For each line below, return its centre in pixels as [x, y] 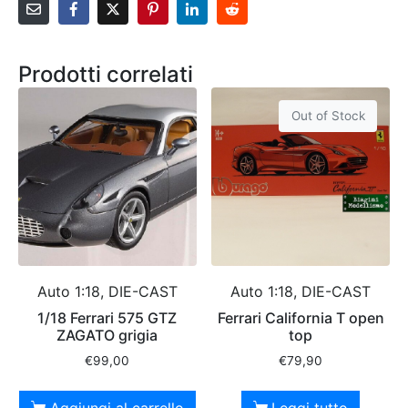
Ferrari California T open [301, 318]
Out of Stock [328, 115]
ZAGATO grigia [107, 336]
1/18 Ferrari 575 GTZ [107, 318]
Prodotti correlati [106, 75]
